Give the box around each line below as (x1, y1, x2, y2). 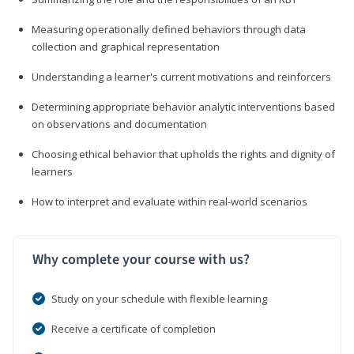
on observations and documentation (32, 116, 207, 131)
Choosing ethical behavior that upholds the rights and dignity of (32, 146, 335, 161)
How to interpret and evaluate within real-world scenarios (32, 194, 307, 209)
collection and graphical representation (32, 39, 220, 54)
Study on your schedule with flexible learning (51, 291, 267, 306)
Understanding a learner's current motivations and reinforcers (32, 69, 331, 84)
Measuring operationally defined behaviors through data (32, 21, 306, 36)
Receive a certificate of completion (51, 321, 216, 336)
